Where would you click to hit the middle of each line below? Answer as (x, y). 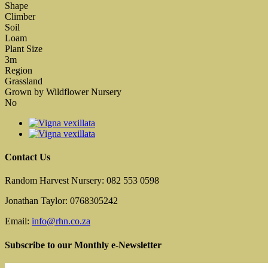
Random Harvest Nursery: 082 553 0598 (82, 181)
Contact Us (28, 157)
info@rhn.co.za (61, 221)
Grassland (24, 81)
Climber (20, 16)
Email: (18, 221)
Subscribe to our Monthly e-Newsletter (83, 245)
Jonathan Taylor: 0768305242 (61, 201)
